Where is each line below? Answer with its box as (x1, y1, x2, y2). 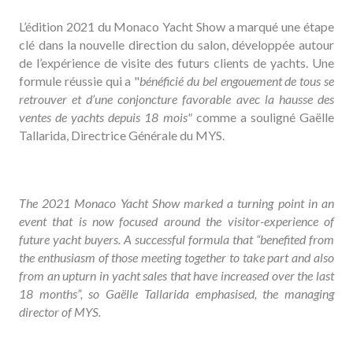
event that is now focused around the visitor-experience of (19, 214, 334, 229)
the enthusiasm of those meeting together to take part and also (19, 250, 334, 265)
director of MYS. (19, 304, 102, 319)
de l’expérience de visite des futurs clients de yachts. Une (19, 55, 334, 70)
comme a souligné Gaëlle (191, 110, 334, 124)
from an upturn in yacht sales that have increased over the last (19, 268, 334, 283)
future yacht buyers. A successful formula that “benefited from (19, 232, 334, 247)
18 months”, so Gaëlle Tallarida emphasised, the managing (19, 286, 334, 301)
